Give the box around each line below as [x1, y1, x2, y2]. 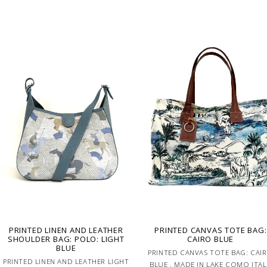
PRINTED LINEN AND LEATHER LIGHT [2, 256, 129, 266]
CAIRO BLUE [187, 233, 234, 244]
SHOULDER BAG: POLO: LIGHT [7, 233, 125, 244]
